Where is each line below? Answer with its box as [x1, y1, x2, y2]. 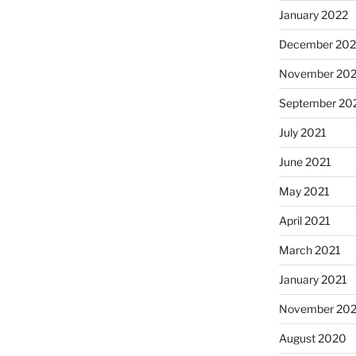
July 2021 [278, 125, 327, 139]
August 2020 [278, 331, 346, 345]
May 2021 [278, 184, 330, 198]
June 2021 [278, 154, 331, 168]
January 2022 [278, 7, 348, 21]
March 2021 [278, 242, 341, 257]
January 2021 [278, 272, 347, 286]
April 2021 [278, 213, 331, 227]
